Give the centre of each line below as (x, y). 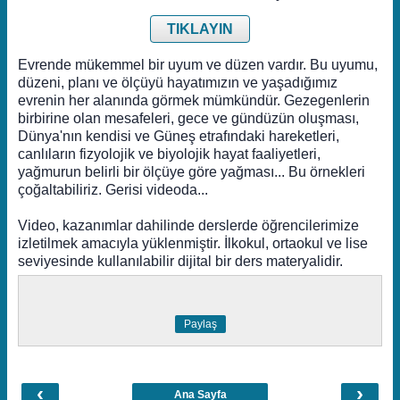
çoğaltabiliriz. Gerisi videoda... (113, 190)
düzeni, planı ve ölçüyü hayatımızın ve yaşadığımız (178, 83)
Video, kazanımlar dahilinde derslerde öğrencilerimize (188, 225)
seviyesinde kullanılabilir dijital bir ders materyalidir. (180, 261)
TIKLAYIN (200, 29)
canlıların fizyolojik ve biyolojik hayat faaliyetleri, (169, 154)
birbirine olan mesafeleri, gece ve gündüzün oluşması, (188, 118)
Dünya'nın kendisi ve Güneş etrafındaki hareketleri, (179, 136)
